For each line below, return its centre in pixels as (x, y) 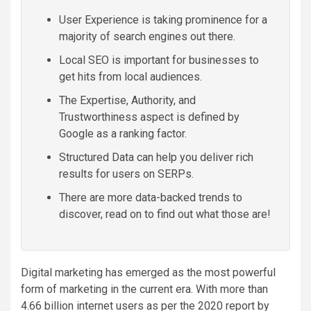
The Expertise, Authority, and (127, 100)
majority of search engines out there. (147, 36)
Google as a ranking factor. (123, 133)
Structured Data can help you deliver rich (156, 157)
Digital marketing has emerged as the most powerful (148, 272)
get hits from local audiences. (131, 76)
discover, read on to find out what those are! (165, 214)
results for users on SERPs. (126, 174)
